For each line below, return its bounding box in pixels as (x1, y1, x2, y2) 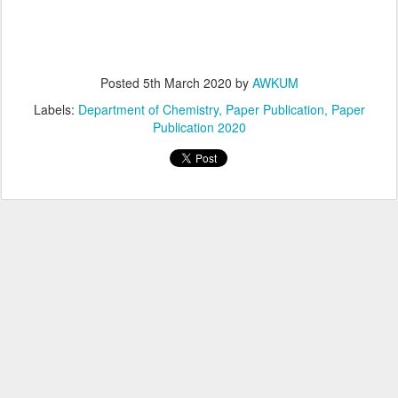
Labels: (33, 100, 78, 118)
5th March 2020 (142, 74, 232, 92)
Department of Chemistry (77, 100, 219, 118)
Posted (99, 74, 143, 92)
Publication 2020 (152, 118, 246, 136)
